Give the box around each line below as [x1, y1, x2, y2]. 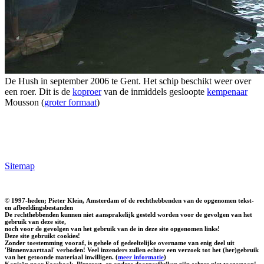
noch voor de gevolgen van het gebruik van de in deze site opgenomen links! [5, 225, 220, 232]
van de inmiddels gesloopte [101, 86, 207, 97]
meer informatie [118, 253, 164, 260]
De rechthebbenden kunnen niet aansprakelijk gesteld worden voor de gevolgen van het [5, 210, 252, 218]
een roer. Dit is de [5, 86, 72, 97]
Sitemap [5, 160, 35, 171]
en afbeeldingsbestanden [5, 203, 73, 211]
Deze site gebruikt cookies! [5, 232, 80, 239]
